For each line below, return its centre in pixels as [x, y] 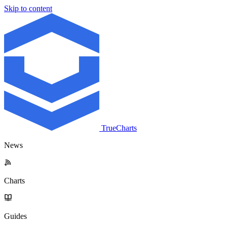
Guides [15, 216]
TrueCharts [119, 128]
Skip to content [28, 8]
